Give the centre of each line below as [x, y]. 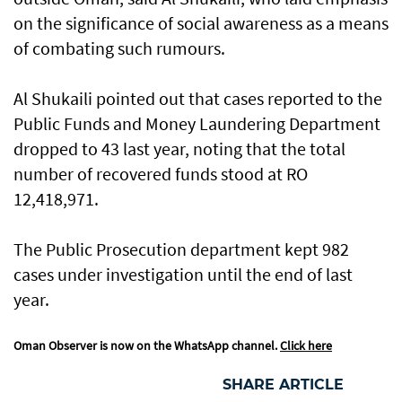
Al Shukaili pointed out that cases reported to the [198, 99]
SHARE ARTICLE [283, 385]
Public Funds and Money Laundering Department [197, 124]
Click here [306, 346]
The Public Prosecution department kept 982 [181, 249]
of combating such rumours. [119, 48]
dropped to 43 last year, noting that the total [179, 149]
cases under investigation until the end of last [183, 275]
